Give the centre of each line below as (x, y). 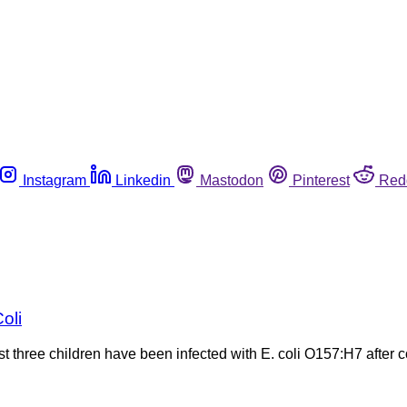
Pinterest (321, 180)
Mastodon (232, 180)
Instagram (55, 180)
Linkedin (143, 180)
